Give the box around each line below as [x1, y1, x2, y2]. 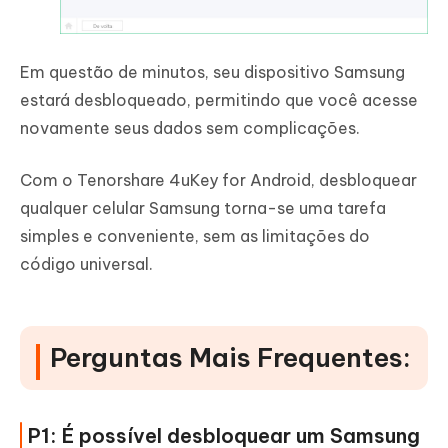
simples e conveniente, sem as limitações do [20, 226, 370, 247]
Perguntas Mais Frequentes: [50, 341, 411, 375]
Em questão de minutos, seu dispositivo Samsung [20, 62, 405, 83]
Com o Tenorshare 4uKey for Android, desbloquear [20, 170, 417, 191]
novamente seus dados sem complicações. [20, 118, 360, 139]
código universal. [20, 254, 153, 275]
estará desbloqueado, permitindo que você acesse [20, 90, 418, 111]
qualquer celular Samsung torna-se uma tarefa [20, 198, 386, 219]
